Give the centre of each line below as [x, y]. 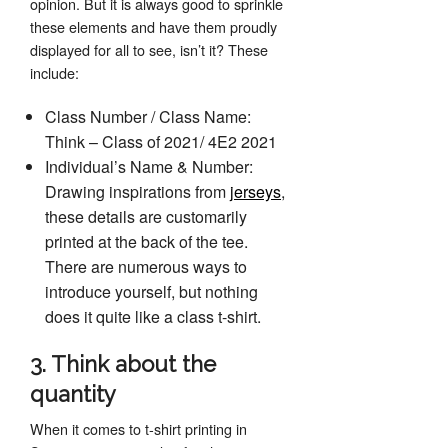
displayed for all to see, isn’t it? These [149, 49]
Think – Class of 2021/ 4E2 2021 [161, 141]
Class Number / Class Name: [148, 116]
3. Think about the [123, 364]
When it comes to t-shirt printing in [138, 428]
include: [54, 72]
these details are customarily [146, 216]
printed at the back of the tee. [146, 241]
